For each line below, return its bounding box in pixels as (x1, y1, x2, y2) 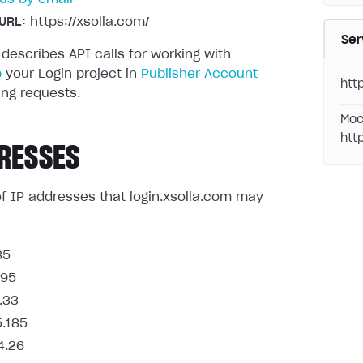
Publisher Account (141, 68, 258, 80)
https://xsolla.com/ (26, 16, 149, 28)
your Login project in (2, 68, 141, 80)
